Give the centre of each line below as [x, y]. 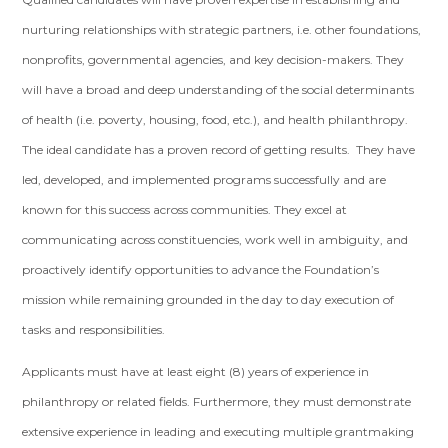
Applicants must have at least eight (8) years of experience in [196, 371]
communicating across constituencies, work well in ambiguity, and [215, 239]
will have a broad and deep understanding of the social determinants [218, 89]
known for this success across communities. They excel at [185, 209]
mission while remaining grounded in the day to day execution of [208, 299]
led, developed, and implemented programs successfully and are [204, 179]
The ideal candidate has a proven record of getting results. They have [219, 149]
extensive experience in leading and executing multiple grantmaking [218, 431]
